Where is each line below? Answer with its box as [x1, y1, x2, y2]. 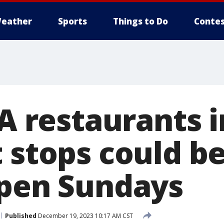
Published [5, 211, 36, 220]
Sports [58, 15, 87, 27]
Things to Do [113, 15, 168, 27]
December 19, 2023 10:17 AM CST [36, 211, 133, 220]
